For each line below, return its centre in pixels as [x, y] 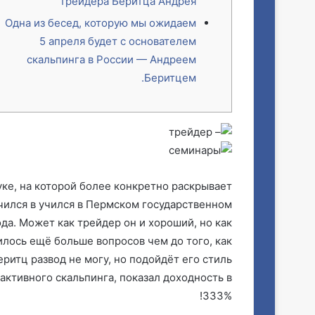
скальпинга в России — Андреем [111, 59]
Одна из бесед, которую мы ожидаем [101, 23]
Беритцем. [170, 78]
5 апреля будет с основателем [118, 41]
